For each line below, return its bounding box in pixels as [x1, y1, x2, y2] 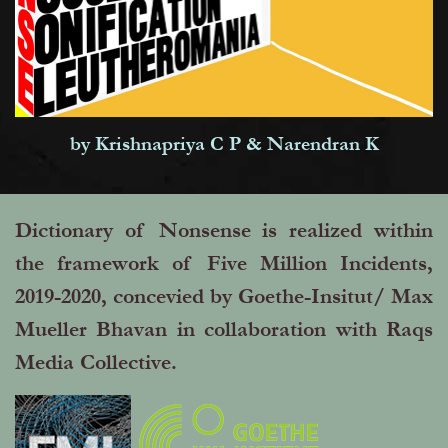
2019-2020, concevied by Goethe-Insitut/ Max [15, 283, 433, 309]
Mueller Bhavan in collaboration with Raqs [15, 316, 433, 342]
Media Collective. [15, 349, 177, 375]
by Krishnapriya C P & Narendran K [69, 132, 379, 155]
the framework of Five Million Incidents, [15, 250, 433, 276]
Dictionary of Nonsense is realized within [15, 217, 433, 243]
